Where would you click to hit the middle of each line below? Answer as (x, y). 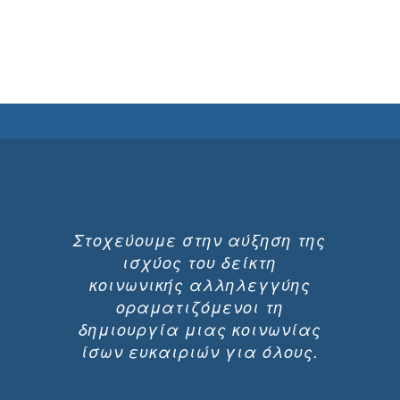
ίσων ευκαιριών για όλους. (200, 352)
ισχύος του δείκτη (200, 262)
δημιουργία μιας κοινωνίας (200, 329)
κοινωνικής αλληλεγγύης (200, 285)
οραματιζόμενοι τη (200, 307)
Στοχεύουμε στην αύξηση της (200, 240)
